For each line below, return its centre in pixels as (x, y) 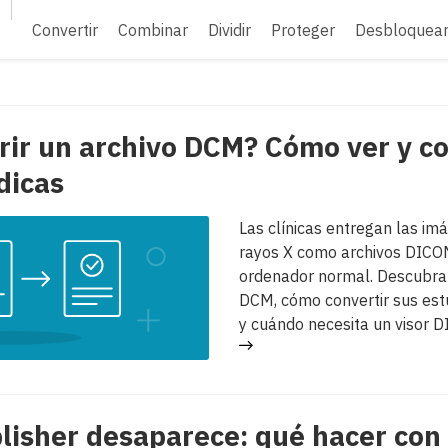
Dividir (229, 29)
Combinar (153, 29)
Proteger (303, 29)
